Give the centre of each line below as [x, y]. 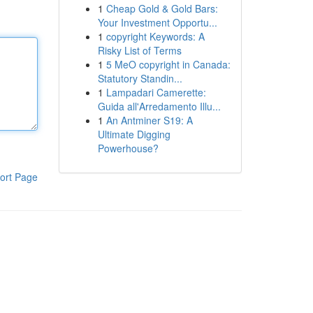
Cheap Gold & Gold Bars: [162, 8]
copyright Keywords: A [155, 36]
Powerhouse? [128, 148]
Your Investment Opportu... [157, 22]
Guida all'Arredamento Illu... [159, 106]
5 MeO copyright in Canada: [168, 64]
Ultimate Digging [134, 134]
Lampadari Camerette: [156, 92]
